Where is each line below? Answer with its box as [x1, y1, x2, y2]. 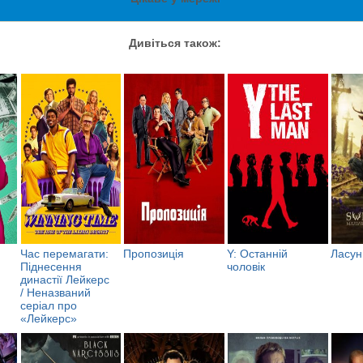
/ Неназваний [19, 285, 91, 299]
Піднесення [19, 259, 82, 273]
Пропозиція [123, 246, 185, 260]
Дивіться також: [129, 36, 221, 50]
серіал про [19, 298, 77, 312]
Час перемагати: [19, 246, 109, 260]
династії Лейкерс [19, 272, 109, 286]
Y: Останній [227, 246, 288, 260]
